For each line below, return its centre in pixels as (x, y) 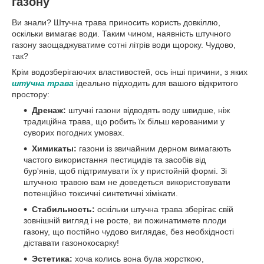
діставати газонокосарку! (71, 243)
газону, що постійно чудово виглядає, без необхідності (129, 232)
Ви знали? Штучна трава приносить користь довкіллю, (116, 23)
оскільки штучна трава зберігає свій (164, 209)
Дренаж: (49, 110)
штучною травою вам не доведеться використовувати (127, 182)
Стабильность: (63, 209)
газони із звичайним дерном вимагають (154, 149)
